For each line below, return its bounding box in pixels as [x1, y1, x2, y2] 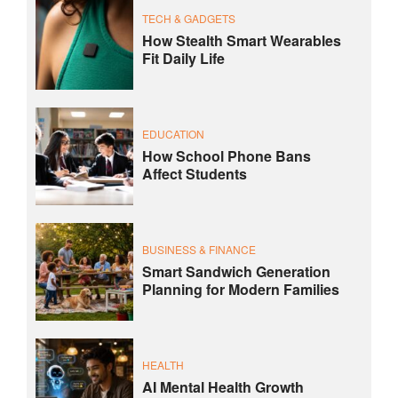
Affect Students [142, 163, 247, 184]
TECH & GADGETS [142, 10, 235, 26]
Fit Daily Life [142, 47, 225, 68]
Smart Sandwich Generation [142, 260, 330, 282]
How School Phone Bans [142, 145, 311, 166]
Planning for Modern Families [142, 278, 339, 299]
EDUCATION [142, 125, 204, 141]
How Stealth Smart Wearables [142, 29, 341, 51]
